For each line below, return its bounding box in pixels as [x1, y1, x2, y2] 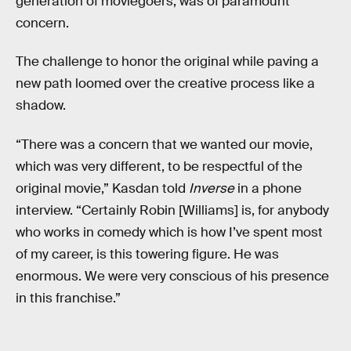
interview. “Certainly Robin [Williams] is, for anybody [16, 201, 329, 219]
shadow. [16, 97, 66, 114]
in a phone [234, 179, 302, 197]
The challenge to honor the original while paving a [16, 53, 319, 71]
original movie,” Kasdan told [16, 179, 189, 197]
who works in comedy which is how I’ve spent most [16, 223, 323, 241]
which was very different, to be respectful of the [16, 157, 302, 175]
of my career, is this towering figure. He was [16, 245, 279, 262]
